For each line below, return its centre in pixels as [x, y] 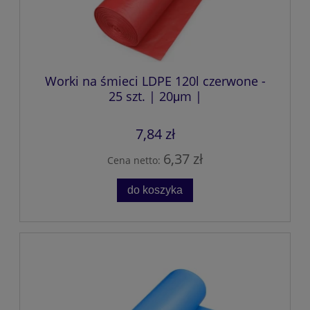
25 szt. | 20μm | [155, 97]
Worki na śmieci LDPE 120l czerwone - [155, 81]
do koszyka [155, 190]
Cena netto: [135, 160]
